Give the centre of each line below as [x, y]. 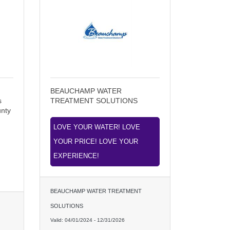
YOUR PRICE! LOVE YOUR [95, 141]
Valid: [57, 220]
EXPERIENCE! [76, 156]
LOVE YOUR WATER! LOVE [97, 127]
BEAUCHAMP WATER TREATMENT [96, 191]
